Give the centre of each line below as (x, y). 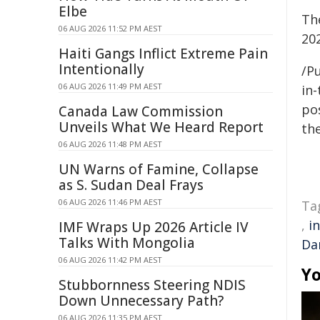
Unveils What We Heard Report (161, 127)
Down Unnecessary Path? (141, 301)
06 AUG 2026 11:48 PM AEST (110, 144)
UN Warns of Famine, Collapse (159, 169)
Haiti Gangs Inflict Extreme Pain (163, 54)
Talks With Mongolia (127, 243)
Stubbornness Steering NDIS (152, 285)
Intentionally (101, 69)
